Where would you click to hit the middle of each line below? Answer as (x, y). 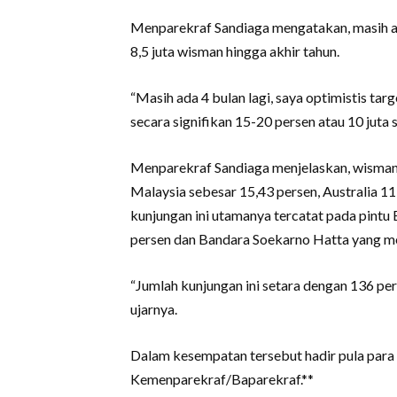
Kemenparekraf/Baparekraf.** (222, 379)
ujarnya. (154, 309)
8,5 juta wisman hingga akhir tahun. (235, 51)
